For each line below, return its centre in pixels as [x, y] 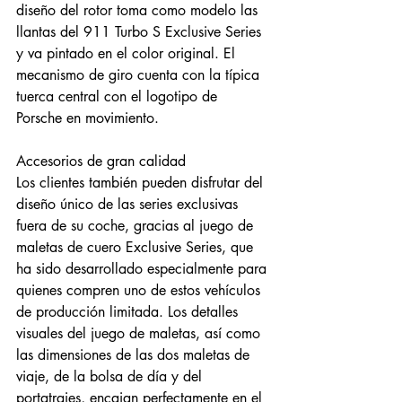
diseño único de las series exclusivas [129, 204]
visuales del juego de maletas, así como [140, 333]
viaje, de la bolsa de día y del [111, 376]
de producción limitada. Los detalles [129, 312]
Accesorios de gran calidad [101, 161]
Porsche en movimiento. [87, 118]
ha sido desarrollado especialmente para [144, 269]
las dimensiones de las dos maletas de [135, 355]
